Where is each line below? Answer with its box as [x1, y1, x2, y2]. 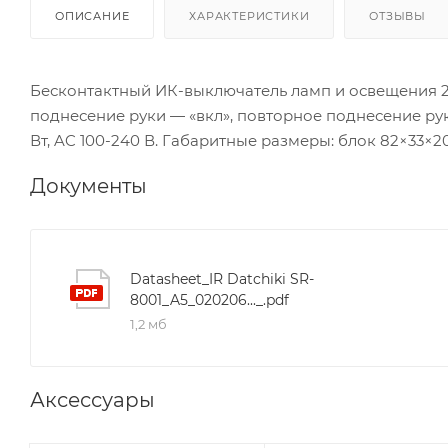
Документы [30, 173, 147, 198]
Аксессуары [30, 387, 155, 412]
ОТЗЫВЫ [369, 8, 427, 23]
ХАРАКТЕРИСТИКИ [189, 8, 310, 23]
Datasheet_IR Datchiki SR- [130, 269, 314, 288]
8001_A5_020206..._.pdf [130, 290, 289, 309]
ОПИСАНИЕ [55, 8, 130, 23]
